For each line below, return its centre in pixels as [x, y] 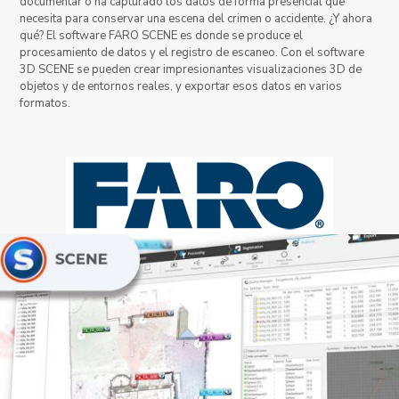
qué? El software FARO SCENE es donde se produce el [162, 36]
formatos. [45, 103]
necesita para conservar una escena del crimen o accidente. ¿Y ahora [196, 19]
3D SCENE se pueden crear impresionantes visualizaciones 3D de [191, 69]
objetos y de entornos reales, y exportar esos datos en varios [181, 86]
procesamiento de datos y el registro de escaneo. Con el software [192, 53]
